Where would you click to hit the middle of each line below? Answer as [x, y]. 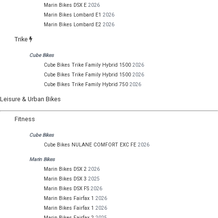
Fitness [25, 119]
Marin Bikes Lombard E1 [73, 15]
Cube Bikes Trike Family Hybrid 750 [86, 84]
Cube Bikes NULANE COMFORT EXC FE [90, 145]
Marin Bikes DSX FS [66, 189]
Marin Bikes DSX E [65, 5]
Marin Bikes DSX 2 [65, 169]
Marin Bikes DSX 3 [65, 179]
